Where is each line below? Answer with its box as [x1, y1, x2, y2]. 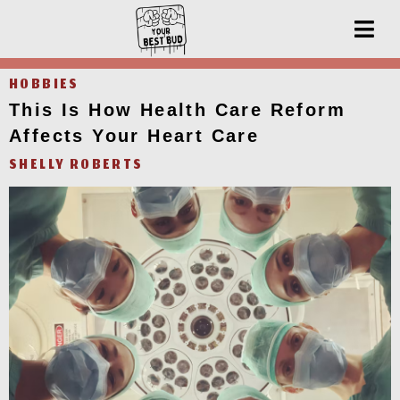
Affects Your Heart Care [9, 126, 260, 146]
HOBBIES [9, 74, 79, 97]
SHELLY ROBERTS [9, 154, 144, 178]
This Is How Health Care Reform [9, 100, 346, 120]
